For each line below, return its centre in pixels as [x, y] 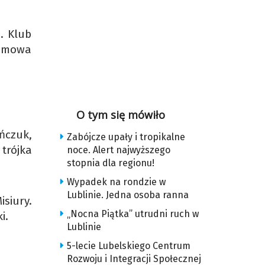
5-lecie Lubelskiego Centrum [128, 246]
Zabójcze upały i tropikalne [126, 137]
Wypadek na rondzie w [116, 182]
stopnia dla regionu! [110, 163]
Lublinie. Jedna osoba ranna [127, 195]
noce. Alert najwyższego [118, 150]
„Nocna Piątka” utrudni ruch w [132, 214]
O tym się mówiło [121, 115]
